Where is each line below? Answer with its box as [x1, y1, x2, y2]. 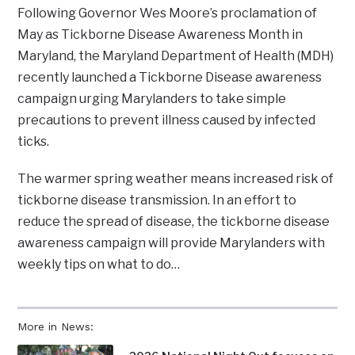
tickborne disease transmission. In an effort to [17, 193, 297, 208]
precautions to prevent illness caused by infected [17, 113, 316, 128]
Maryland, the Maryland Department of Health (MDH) [17, 48, 334, 64]
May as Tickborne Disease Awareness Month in [17, 27, 303, 43]
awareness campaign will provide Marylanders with [17, 235, 326, 251]
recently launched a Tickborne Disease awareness [17, 70, 323, 86]
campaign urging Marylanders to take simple [17, 91, 287, 107]
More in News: [17, 320, 94, 334]
